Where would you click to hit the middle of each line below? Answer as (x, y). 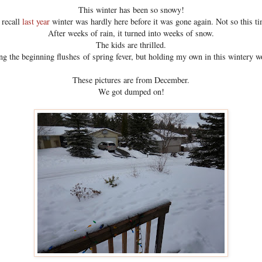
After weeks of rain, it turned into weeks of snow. (131, 33)
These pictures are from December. (131, 80)
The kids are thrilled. (131, 45)
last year (36, 22)
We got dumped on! (131, 92)
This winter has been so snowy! (131, 10)
